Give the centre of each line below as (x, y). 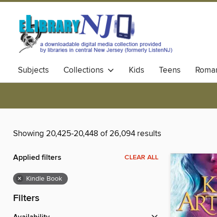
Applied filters (37, 158)
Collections (85, 70)
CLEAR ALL (141, 158)
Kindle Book (44, 179)
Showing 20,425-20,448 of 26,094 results (87, 134)
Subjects (33, 70)
